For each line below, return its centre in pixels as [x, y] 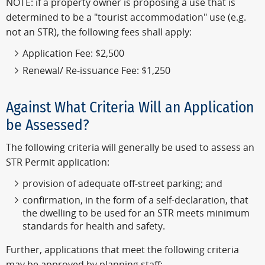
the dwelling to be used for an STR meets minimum [136, 214]
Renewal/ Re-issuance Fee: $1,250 [96, 70]
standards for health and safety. [94, 227]
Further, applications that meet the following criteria [122, 250]
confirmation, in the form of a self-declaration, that [135, 201]
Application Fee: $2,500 [73, 54]
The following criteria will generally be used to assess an [130, 148]
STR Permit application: [58, 163]
